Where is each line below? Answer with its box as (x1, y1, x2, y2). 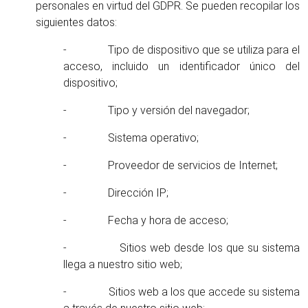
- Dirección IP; (63, 186, 168, 199)
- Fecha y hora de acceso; (63, 214, 228, 227)
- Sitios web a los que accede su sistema (63, 285, 300, 298)
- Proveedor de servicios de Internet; (63, 159, 278, 172)
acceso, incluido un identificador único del (63, 60, 300, 73)
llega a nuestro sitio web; (63, 258, 182, 271)
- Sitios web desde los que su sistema (63, 241, 300, 254)
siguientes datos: (36, 16, 117, 29)
